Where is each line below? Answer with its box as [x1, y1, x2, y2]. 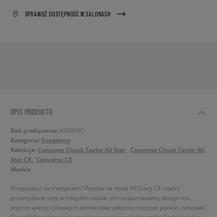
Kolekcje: [11, 146, 38, 154]
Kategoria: [11, 136, 41, 144]
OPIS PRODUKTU [11, 108, 52, 116]
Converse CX [36, 155, 72, 164]
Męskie [11, 165, 31, 173]
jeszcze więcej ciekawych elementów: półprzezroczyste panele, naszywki [11, 203, 205, 211]
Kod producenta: [11, 126, 60, 135]
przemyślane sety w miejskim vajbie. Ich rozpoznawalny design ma [11, 194, 189, 201]
